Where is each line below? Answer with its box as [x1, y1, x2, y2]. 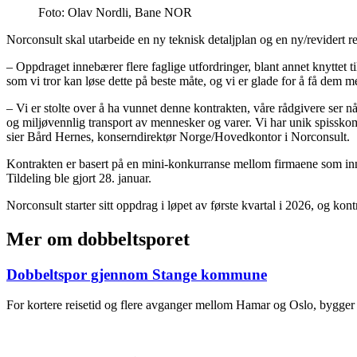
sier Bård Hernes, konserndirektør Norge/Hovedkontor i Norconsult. [6, 129, 350, 143]
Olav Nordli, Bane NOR [68, 5, 192, 19]
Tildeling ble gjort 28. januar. [6, 171, 151, 185]
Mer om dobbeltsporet [6, 228, 190, 249]
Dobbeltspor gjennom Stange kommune [6, 265, 267, 283]
